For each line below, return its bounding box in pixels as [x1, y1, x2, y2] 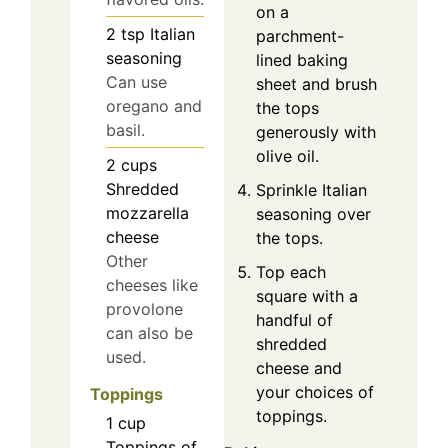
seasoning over [256, 204, 371, 225]
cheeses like [106, 275, 198, 296]
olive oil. [256, 146, 319, 167]
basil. [106, 120, 145, 141]
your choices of [256, 382, 374, 403]
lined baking [256, 50, 348, 71]
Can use [106, 72, 167, 93]
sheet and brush [256, 74, 377, 95]
